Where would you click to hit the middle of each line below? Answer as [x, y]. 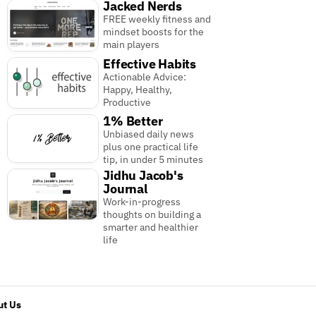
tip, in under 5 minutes [153, 159]
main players [132, 45]
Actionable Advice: [145, 77]
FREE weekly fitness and [157, 19]
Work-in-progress [142, 202]
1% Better [133, 121]
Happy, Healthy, [138, 89]
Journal [125, 189]
